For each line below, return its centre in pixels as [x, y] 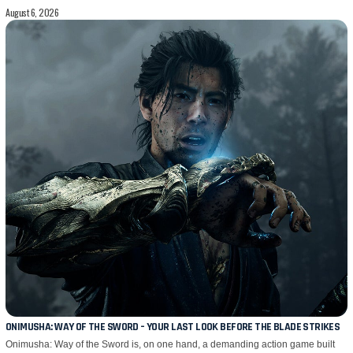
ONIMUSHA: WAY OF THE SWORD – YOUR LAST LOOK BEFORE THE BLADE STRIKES [173, 327]
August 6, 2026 [32, 12]
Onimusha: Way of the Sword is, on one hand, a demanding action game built [170, 345]
